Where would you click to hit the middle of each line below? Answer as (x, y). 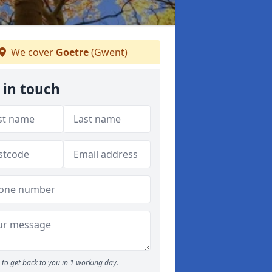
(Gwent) (108, 52)
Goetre (72, 52)
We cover (32, 52)
